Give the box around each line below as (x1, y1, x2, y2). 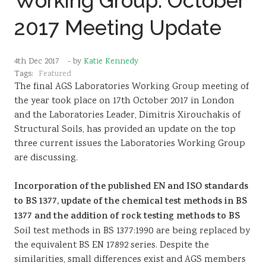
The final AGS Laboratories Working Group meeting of (14, 80, 249, 94)
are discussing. (14, 151, 78, 165)
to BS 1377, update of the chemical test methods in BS (14, 195, 247, 210)
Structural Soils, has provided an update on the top (14, 123, 236, 137)
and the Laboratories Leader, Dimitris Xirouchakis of (14, 109, 240, 122)
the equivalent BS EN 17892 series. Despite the (14, 239, 209, 252)
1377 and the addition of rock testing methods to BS (14, 210, 240, 224)
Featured (39, 68, 71, 80)
